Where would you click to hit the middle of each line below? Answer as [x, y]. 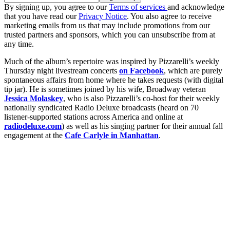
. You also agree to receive [169, 16]
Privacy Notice [103, 16]
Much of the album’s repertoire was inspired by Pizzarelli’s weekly [112, 62]
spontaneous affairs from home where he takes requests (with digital [114, 80]
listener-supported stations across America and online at [93, 117]
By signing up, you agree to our [56, 7]
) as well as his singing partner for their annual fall [142, 126]
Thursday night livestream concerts [62, 71]
